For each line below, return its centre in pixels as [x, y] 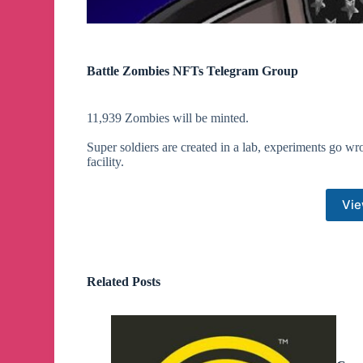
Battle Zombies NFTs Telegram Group [193, 70]
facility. [106, 161]
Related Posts [124, 281]
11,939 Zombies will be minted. [168, 117]
